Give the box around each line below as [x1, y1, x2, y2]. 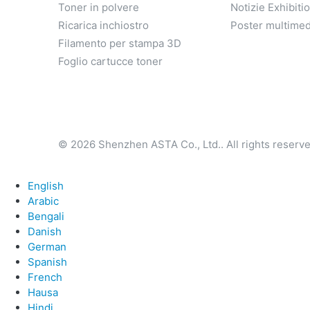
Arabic [28, 194, 59, 208]
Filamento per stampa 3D [58, 37, 181, 51]
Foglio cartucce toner [58, 55, 163, 69]
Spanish [28, 255, 67, 269]
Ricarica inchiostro [58, 19, 149, 33]
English [28, 179, 64, 193]
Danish [28, 225, 62, 239]
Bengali [28, 210, 64, 224]
